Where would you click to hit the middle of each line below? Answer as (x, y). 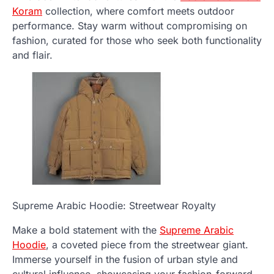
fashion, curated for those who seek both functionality (137, 41)
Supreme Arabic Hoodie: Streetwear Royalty (114, 206)
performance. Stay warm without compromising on (130, 26)
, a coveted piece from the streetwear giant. (147, 245)
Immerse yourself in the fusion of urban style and (125, 260)
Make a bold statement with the (86, 230)
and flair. (32, 55)
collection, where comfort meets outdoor (138, 11)
